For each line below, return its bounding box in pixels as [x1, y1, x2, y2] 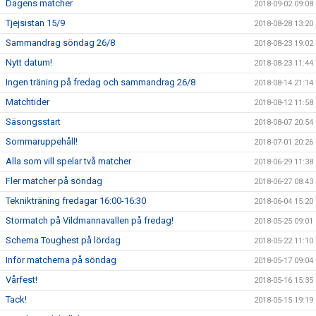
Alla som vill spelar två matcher [6, 156, 131, 166]
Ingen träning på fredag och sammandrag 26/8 [6, 77, 195, 87]
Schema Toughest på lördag [6, 235, 121, 245]
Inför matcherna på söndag [6, 255, 116, 265]
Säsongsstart [6, 116, 61, 127]
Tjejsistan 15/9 [6, 18, 65, 28]
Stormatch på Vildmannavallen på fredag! [6, 215, 174, 226]
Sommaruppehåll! [6, 136, 78, 147]
